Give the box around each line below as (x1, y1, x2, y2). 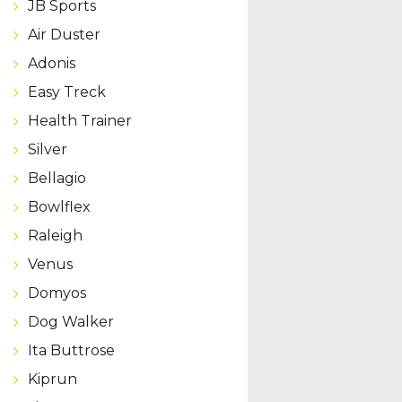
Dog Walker (27, 312, 114, 330)
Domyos (27, 284, 86, 301)
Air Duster (27, 25, 100, 43)
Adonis (27, 54, 75, 72)
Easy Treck (27, 83, 106, 100)
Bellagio (27, 169, 86, 187)
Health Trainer (27, 111, 132, 129)
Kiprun (27, 370, 77, 388)
